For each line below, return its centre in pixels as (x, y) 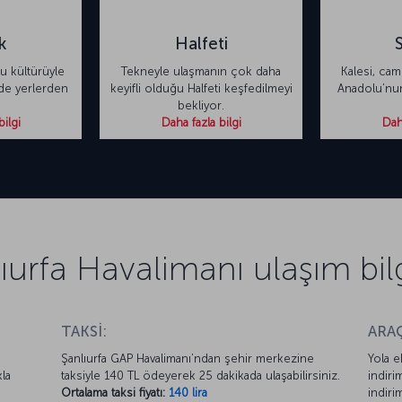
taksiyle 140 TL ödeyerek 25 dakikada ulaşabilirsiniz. (201, 376)
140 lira (188, 393)
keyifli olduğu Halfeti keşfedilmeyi (201, 89)
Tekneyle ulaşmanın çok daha (201, 72)
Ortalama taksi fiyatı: (114, 393)
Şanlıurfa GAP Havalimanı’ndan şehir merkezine (188, 359)
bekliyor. (201, 106)
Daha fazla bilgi (201, 123)
